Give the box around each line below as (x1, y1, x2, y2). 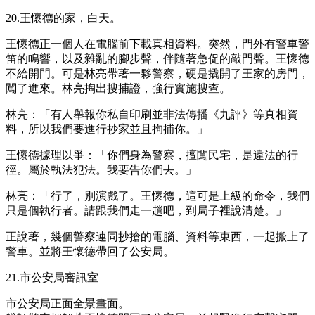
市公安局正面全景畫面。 (6, 297, 129, 309)
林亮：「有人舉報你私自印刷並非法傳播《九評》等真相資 (6, 108, 298, 120)
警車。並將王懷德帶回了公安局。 (6, 245, 174, 257)
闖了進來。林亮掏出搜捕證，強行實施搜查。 (6, 82, 231, 94)
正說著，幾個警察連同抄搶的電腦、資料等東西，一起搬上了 (6, 230, 309, 243)
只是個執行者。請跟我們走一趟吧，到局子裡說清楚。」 (6, 204, 287, 217)
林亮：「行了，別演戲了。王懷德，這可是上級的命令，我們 (6, 189, 309, 202)
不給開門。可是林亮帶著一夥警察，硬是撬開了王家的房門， (6, 67, 309, 79)
